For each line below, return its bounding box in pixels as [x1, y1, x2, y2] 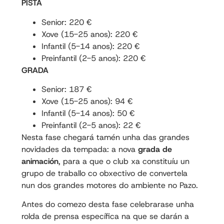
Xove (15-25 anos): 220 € [41, 28, 137, 39]
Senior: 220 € [41, 16, 91, 27]
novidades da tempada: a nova [21, 143, 138, 154]
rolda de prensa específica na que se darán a [21, 211, 189, 222]
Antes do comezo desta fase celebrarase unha [21, 199, 194, 210]
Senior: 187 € [41, 83, 91, 94]
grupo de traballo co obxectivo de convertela [21, 167, 187, 178]
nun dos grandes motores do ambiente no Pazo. [21, 179, 198, 190]
